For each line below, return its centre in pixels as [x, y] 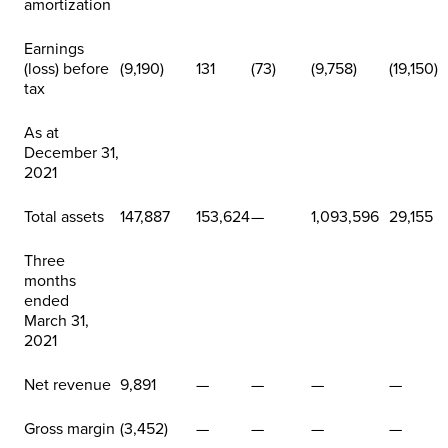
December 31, [71, 152]
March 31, [56, 320]
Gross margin [69, 428]
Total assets [64, 216]
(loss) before [66, 68]
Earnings [54, 48]
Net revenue [67, 384]
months [50, 280]
